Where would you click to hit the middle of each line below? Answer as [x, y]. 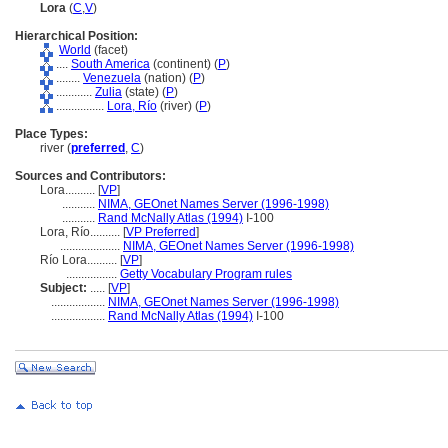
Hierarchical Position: [76, 36]
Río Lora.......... [80, 260]
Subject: [63, 288]
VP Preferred [161, 232]
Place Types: [51, 134]
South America [110, 64]
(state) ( [144, 92]
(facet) [109, 50]
